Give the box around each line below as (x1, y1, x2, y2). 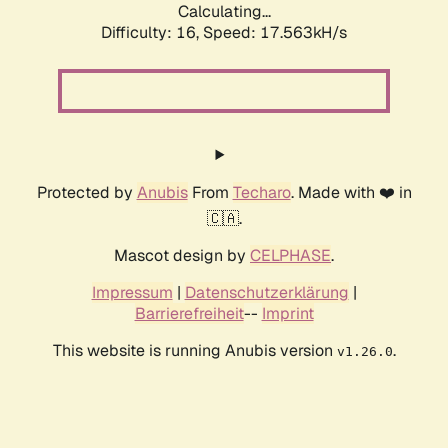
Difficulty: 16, (101, 22, 203, 44)
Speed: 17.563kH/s (203, 22, 347, 44)
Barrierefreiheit (134, 303, 244, 325)
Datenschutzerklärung (184, 282, 349, 304)
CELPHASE (250, 245, 331, 267)
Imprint (261, 303, 314, 325)
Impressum (91, 282, 173, 304)
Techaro (232, 182, 291, 204)
